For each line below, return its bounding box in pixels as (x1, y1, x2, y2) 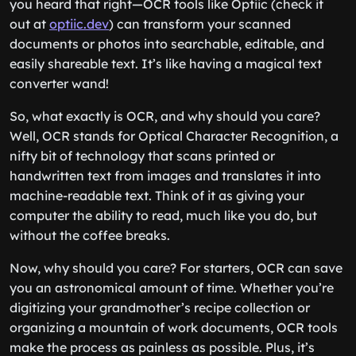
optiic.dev (49, 16, 109, 32)
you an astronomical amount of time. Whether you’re (10, 280, 334, 296)
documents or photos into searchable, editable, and (10, 36, 324, 52)
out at (10, 16, 49, 32)
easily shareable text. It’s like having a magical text (10, 56, 322, 72)
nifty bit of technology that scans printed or (10, 148, 275, 164)
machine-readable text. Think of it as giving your (10, 188, 304, 203)
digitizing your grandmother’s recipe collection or (10, 300, 310, 315)
